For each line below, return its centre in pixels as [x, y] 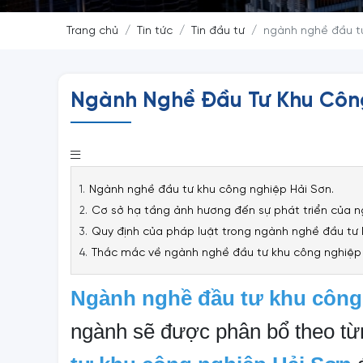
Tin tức [155, 31]
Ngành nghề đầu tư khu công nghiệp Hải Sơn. [211, 190]
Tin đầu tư [218, 31]
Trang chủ [92, 31]
